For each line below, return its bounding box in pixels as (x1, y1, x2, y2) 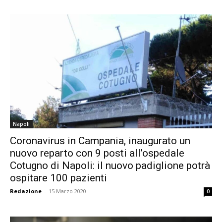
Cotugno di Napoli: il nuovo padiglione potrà (10, 159, 210, 171)
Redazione (10, 187, 42, 195)
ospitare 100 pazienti (10, 171, 107, 184)
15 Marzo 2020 (49, 187, 86, 195)
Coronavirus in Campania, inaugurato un (10, 134, 190, 147)
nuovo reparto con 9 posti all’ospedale (10, 147, 184, 159)
